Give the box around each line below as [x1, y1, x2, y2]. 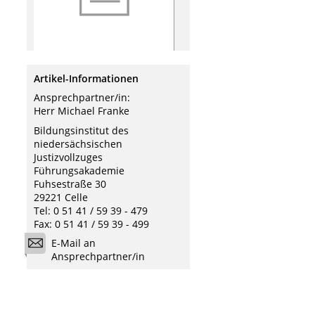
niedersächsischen [34, 136, 122, 150]
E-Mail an [51, 236, 96, 250]
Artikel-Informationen [34, 72, 139, 85]
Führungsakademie [34, 163, 124, 177]
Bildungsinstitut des [34, 123, 129, 137]
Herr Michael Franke [34, 104, 129, 118]
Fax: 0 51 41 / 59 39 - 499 [34, 217, 149, 231]
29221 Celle [34, 190, 88, 204]
